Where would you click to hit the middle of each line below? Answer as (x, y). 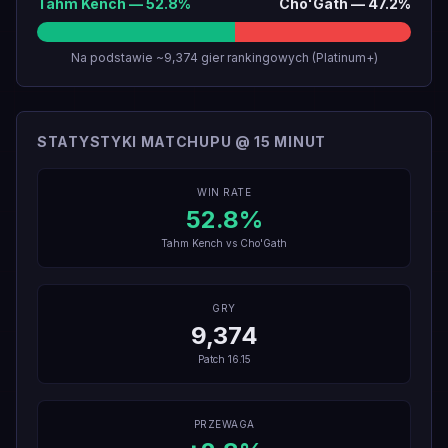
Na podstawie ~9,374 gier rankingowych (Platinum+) (224, 57)
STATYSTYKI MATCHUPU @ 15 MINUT (181, 141)
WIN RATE (224, 192)
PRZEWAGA (224, 424)
